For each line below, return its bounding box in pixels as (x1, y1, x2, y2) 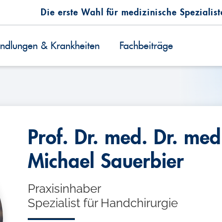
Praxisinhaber (28, 181, 102, 196)
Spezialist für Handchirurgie (28, 196, 178, 210)
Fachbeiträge (119, 40, 173, 51)
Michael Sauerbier (28, 152, 184, 171)
